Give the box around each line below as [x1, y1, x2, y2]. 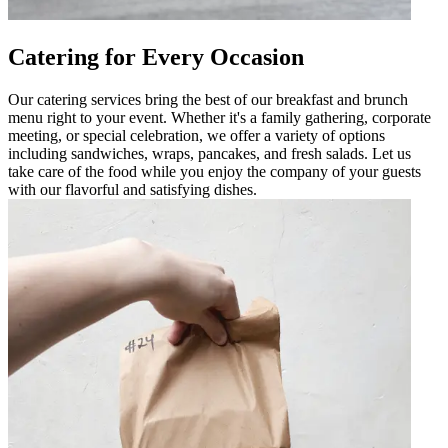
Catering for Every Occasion [8, 43, 304, 70]
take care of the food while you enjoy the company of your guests [8, 162, 421, 180]
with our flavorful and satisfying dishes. [8, 180, 257, 198]
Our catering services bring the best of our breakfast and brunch [8, 90, 408, 108]
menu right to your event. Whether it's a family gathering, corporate [8, 108, 431, 126]
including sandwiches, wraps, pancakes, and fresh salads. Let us [8, 144, 411, 162]
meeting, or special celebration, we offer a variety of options [8, 126, 385, 144]
